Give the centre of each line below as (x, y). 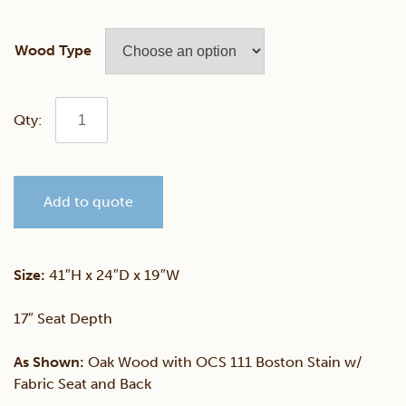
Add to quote (88, 202)
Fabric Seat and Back (82, 384)
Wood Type (53, 51)
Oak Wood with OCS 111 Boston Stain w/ (223, 362)
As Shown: (49, 362)
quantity (82, 304)
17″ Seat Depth (63, 319)
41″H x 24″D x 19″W (112, 275)
